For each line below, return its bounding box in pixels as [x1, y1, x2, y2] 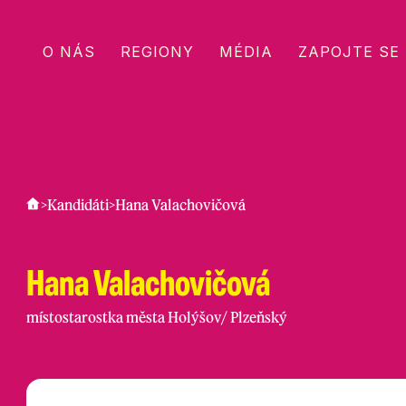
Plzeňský [227, 308, 288, 326]
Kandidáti [47, 196, 110, 214]
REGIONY [121, 43, 194, 61]
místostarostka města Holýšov [26, 308, 222, 326]
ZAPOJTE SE [298, 43, 400, 61]
